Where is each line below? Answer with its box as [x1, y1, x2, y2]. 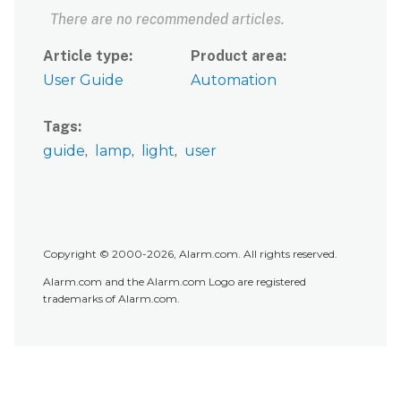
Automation [191, 72, 277, 90]
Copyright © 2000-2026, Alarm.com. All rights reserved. [43, 247, 337, 261]
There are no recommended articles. [50, 11, 285, 29]
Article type [43, 47, 129, 65]
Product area [191, 47, 284, 65]
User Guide [43, 72, 124, 90]
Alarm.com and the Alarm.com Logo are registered [43, 275, 306, 289]
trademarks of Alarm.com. [43, 292, 180, 306]
